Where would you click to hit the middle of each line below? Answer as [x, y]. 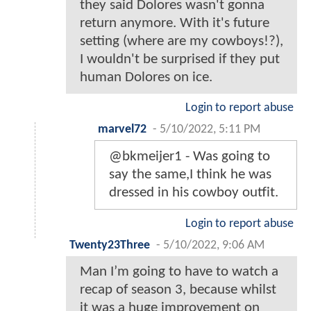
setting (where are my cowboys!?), [182, 42]
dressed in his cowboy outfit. [194, 193]
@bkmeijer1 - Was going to [190, 157]
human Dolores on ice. [146, 78]
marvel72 [122, 130]
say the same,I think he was [190, 175]
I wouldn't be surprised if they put [180, 60]
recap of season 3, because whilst [178, 290]
